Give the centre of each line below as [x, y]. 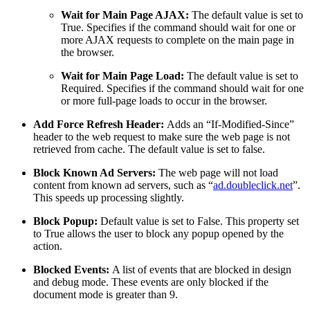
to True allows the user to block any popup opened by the [158, 233]
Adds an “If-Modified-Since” [229, 124]
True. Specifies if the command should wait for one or [178, 27]
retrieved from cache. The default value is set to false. [149, 149]
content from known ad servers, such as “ [123, 185]
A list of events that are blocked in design [202, 269]
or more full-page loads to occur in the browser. [164, 100]
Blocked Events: [73, 269]
